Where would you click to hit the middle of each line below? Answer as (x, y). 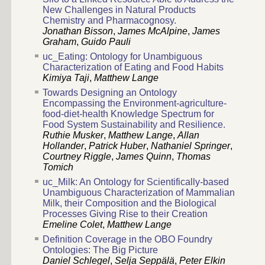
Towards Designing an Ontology (110, 93)
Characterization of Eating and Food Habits (133, 67)
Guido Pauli (106, 42)
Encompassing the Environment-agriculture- (135, 104)
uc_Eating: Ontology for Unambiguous (122, 57)
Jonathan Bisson (78, 31)
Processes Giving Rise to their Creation (125, 214)
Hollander (63, 146)
